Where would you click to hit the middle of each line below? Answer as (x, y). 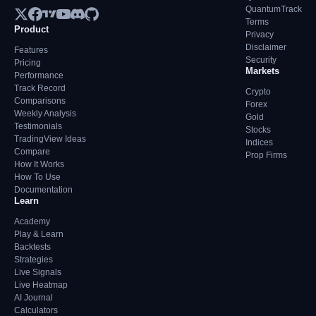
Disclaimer (266, 47)
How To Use (37, 177)
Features (31, 50)
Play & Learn (39, 234)
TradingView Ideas (50, 139)
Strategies (34, 260)
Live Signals (38, 272)
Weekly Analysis (45, 114)
